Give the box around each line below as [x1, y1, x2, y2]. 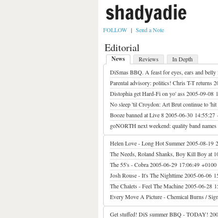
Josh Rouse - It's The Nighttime [110, 171, 183, 179]
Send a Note [136, 26, 164, 34]
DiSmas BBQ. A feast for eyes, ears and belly [110, 68, 216, 76]
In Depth [172, 55, 193, 63]
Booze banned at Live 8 [110, 111, 164, 119]
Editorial [105, 40, 140, 54]
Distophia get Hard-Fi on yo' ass [110, 90, 185, 97]
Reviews [139, 55, 159, 63]
